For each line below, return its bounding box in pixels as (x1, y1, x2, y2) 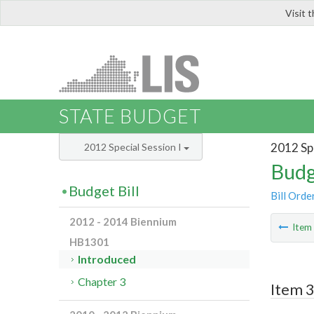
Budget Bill (69, 182, 139, 200)
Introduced (78, 252, 137, 266)
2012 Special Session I (84, 141, 184, 153)
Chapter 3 (78, 275, 126, 289)
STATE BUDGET (59, 104, 201, 128)
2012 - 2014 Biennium (69, 215, 177, 228)
